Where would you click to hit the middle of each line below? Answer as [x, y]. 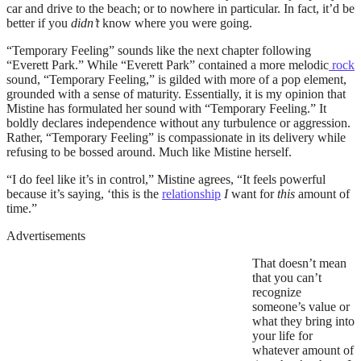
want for [254, 193]
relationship [191, 193]
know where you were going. [180, 23]
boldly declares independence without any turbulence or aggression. [178, 122]
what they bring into [303, 321]
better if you [39, 23]
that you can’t [287, 277]
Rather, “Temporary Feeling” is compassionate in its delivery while [176, 137]
